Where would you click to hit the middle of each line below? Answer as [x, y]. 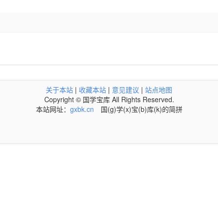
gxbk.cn [82, 109]
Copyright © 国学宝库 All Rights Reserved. [109, 100]
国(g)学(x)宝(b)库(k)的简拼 [138, 109]
